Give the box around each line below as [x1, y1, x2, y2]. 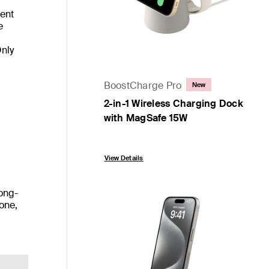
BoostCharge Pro [103, 79, 182, 92]
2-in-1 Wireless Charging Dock [103, 97, 243, 110]
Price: [103, 132, 130, 147]
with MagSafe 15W [103, 111, 188, 124]
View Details [104, 153, 144, 162]
